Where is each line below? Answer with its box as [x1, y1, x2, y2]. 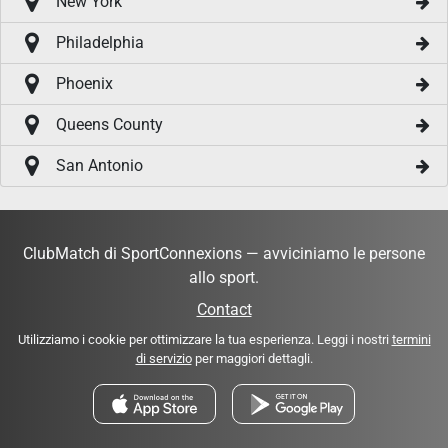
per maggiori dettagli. [191, 351, 313, 366]
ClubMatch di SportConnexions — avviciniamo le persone [23, 244, 425, 263]
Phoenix [56, 74, 113, 94]
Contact [196, 300, 252, 319]
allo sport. [189, 268, 259, 287]
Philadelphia [56, 33, 144, 53]
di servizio [135, 351, 192, 366]
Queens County [56, 115, 163, 135]
